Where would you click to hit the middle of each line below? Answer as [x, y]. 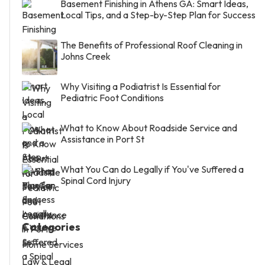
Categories [51, 227]
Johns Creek [85, 56]
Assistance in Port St [102, 139]
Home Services [53, 245]
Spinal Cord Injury [96, 181]
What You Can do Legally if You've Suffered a [152, 169]
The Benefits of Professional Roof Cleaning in [151, 45]
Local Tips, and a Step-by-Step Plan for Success [158, 15]
